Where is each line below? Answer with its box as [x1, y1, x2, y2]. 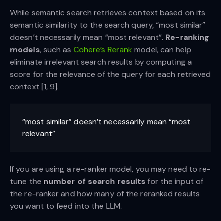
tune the [10, 176, 43, 187]
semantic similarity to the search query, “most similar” [10, 19, 206, 30]
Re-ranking [165, 32, 210, 42]
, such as [39, 44, 74, 55]
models [10, 44, 40, 55]
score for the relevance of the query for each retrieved [10, 69, 211, 79]
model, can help [132, 44, 191, 55]
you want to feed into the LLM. [10, 201, 122, 212]
